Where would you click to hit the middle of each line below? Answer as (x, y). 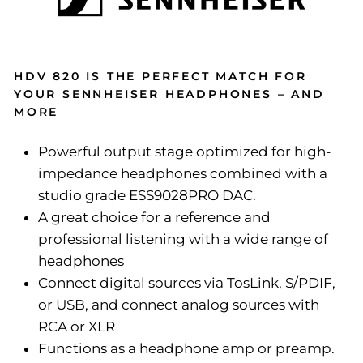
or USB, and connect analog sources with (179, 304)
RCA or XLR (77, 326)
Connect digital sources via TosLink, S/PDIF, (187, 282)
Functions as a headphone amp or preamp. (186, 348)
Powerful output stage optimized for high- (185, 151)
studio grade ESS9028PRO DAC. (147, 195)
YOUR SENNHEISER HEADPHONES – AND (169, 94)
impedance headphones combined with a (183, 173)
